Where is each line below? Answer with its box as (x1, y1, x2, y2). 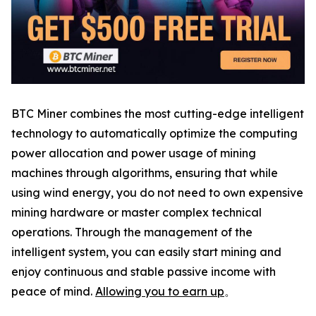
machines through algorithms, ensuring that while (11, 166, 278, 180)
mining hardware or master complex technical (11, 205, 262, 219)
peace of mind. (11, 284, 95, 298)
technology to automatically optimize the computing (11, 126, 298, 140)
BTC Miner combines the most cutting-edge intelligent (11, 107, 304, 121)
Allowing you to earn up (95, 284, 224, 298)
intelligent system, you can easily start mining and (11, 245, 281, 259)
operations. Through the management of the (11, 225, 253, 239)
